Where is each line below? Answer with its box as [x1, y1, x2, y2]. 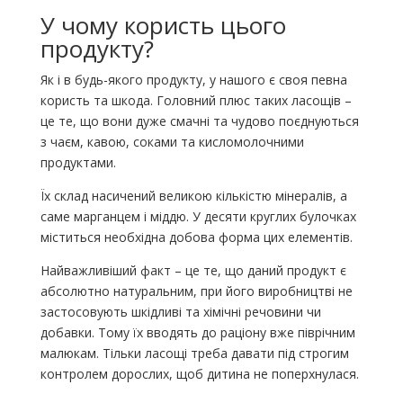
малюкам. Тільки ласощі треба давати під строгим [40, 345, 349, 363]
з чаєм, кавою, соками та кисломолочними [40, 133, 304, 151]
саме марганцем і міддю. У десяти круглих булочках [40, 208, 356, 226]
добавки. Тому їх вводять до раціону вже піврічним [40, 324, 355, 342]
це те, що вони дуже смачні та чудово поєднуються [40, 112, 359, 130]
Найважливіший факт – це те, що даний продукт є [40, 262, 346, 280]
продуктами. [40, 154, 116, 172]
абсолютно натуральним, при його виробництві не [40, 282, 353, 300]
